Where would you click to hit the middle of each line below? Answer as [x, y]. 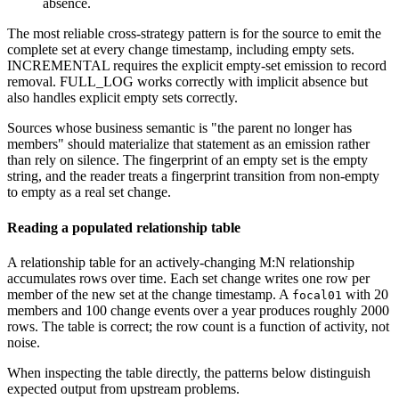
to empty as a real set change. [89, 192]
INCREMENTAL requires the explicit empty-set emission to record [197, 66]
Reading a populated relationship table [124, 227]
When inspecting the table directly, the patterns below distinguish [189, 372]
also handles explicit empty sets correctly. [122, 98]
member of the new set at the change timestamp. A [150, 294]
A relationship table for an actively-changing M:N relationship [181, 262]
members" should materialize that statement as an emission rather [188, 144]
